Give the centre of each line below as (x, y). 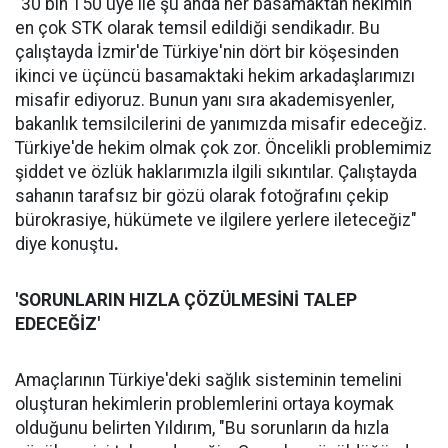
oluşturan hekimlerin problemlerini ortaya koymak (204, 404)
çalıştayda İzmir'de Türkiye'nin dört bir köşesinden (207, 52)
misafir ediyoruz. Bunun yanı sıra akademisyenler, (204, 100)
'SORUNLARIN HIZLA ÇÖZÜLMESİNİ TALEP (186, 300)
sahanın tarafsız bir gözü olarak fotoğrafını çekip (202, 196)
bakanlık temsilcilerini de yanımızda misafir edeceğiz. (221, 124)
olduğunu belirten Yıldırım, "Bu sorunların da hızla (202, 428)
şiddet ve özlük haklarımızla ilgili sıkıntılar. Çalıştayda (216, 172)
